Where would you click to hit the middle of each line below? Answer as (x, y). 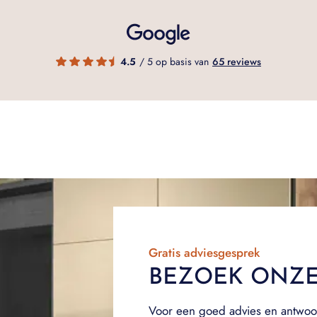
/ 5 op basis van (174, 61)
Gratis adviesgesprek (204, 252)
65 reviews (237, 61)
